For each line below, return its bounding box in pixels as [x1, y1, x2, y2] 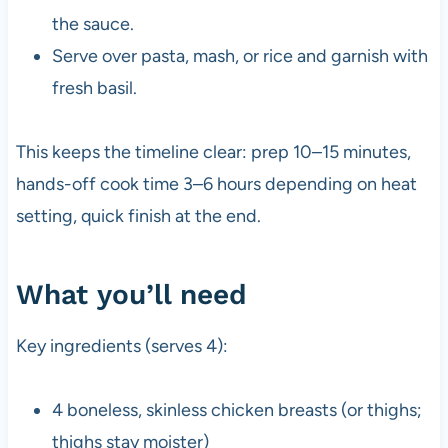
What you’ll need [15, 277, 247, 311]
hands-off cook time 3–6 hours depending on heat [15, 172, 417, 195]
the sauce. [51, 12, 134, 35]
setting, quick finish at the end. [15, 204, 261, 227]
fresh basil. [51, 76, 137, 99]
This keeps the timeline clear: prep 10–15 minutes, [15, 140, 411, 163]
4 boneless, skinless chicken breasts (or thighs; [51, 398, 422, 421]
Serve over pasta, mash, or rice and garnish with [51, 44, 428, 67]
